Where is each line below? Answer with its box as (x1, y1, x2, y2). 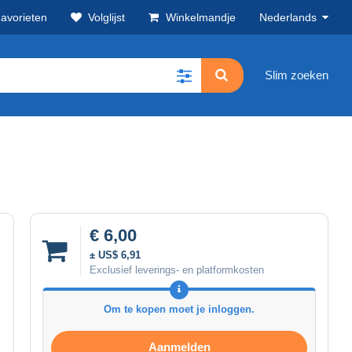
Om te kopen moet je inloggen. (104, 302, 255, 315)
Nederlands (259, 11, 317, 24)
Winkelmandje (166, 11, 236, 24)
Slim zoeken (265, 68, 328, 82)
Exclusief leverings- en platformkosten (90, 263, 264, 276)
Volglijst (88, 11, 125, 24)
